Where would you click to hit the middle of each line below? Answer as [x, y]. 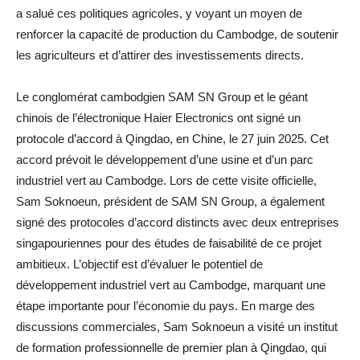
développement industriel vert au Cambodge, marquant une [171, 284]
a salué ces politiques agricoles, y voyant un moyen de [159, 13]
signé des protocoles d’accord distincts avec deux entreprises [178, 222]
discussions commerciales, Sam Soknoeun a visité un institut [177, 326]
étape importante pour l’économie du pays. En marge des [166, 305]
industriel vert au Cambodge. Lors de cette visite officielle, [166, 180]
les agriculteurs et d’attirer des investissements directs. [160, 55]
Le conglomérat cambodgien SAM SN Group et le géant [162, 96]
